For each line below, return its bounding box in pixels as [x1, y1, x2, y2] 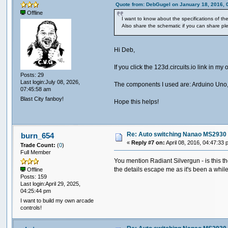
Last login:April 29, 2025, [20, 180, 81, 187]
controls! [20, 205, 42, 211]
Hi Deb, [114, 46, 135, 54]
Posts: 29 [20, 71, 44, 78]
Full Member [20, 149, 51, 155]
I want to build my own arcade [20, 197, 94, 204]
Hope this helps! [114, 98, 159, 106]
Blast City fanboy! [20, 96, 64, 102]
